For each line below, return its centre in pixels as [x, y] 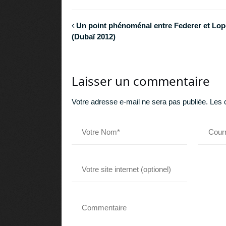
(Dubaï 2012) [94, 36]
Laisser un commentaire [141, 81]
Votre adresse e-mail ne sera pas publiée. [140, 102]
